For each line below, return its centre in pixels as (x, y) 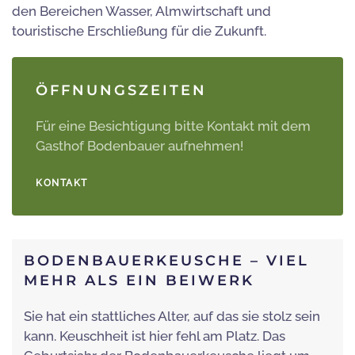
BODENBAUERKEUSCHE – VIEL (166, 261)
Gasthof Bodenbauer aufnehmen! (139, 146)
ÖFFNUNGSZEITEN (121, 91)
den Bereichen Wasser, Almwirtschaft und (141, 11)
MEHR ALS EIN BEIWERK (139, 281)
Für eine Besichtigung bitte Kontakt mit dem (173, 126)
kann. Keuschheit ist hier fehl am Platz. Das (155, 336)
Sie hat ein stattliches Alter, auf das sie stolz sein (172, 317)
